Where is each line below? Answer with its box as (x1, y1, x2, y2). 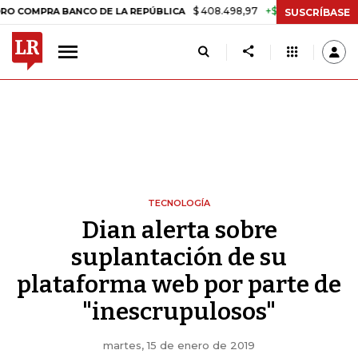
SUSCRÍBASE (284, 6, 350, 18)
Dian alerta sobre (81, 216, 277, 245)
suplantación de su (71, 243, 287, 272)
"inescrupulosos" (82, 297, 276, 326)
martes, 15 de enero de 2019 (103, 339, 255, 352)
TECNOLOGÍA (148, 197, 210, 209)
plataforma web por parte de (17, 270, 341, 299)
